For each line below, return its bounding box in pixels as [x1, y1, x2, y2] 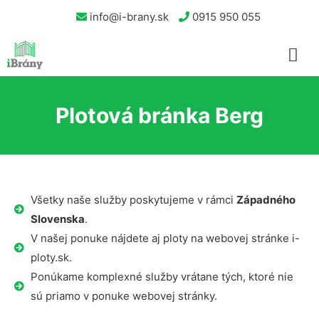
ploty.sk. [30, 251, 72, 264]
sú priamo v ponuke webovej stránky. [30, 289, 217, 303]
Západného [236, 193, 296, 206]
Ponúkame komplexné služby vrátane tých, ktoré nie [30, 270, 293, 283]
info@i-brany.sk [87, 10, 169, 23]
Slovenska [30, 212, 85, 226]
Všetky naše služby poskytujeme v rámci [30, 193, 236, 206]
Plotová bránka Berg [56, 103, 263, 128]
